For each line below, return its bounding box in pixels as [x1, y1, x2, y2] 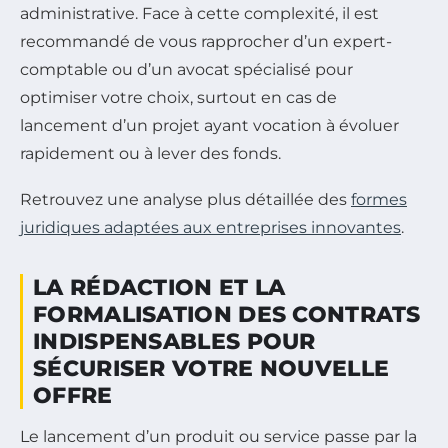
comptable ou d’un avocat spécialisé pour [20, 60, 353, 80]
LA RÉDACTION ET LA [33, 274, 286, 302]
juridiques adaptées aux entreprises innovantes [20, 218, 401, 238]
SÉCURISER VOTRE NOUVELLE [33, 355, 390, 383]
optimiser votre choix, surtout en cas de [20, 88, 337, 108]
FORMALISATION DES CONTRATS [33, 301, 421, 329]
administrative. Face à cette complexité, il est [20, 4, 379, 24]
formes [351, 190, 407, 210]
